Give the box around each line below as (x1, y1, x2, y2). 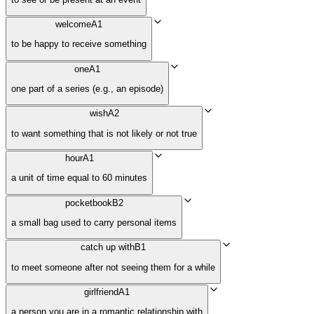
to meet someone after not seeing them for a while (11, 261, 215, 273)
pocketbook (64, 197, 112, 208)
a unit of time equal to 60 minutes (11, 172, 147, 184)
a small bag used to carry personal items (11, 217, 177, 228)
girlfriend (84, 286, 118, 297)
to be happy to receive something (11, 39, 146, 50)
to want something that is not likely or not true (11, 128, 197, 139)
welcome (55, 18, 91, 29)
